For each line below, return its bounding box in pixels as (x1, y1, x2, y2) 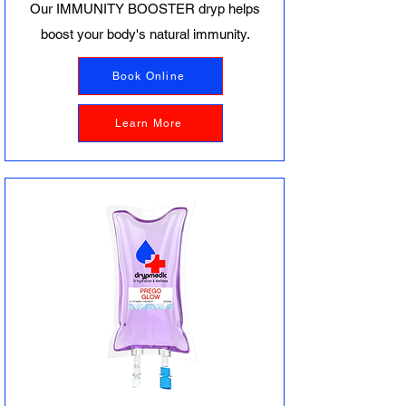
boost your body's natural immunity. (40, 26, 250, 42)
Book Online (111, 70, 186, 82)
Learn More (114, 117, 183, 130)
